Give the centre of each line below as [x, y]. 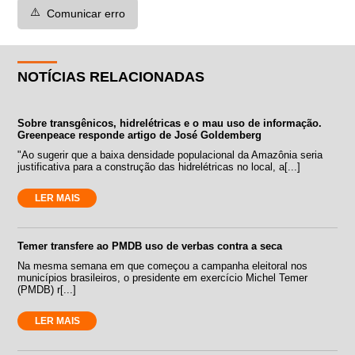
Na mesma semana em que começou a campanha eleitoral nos [163, 265]
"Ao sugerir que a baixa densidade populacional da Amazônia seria [170, 155]
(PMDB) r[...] [47, 289]
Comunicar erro [86, 13]
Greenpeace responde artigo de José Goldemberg [140, 135]
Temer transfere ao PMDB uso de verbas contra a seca [150, 246]
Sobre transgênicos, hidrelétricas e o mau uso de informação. [170, 123]
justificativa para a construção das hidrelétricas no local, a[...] [159, 166]
